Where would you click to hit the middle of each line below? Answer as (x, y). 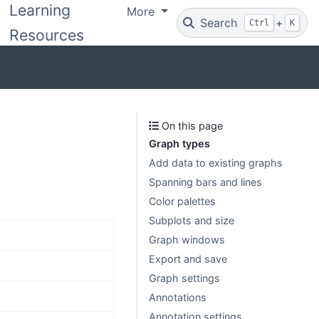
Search (219, 23)
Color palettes (182, 201)
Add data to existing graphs (216, 163)
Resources (47, 35)
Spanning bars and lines (205, 182)
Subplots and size (192, 220)
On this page (191, 126)
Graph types (179, 143)
